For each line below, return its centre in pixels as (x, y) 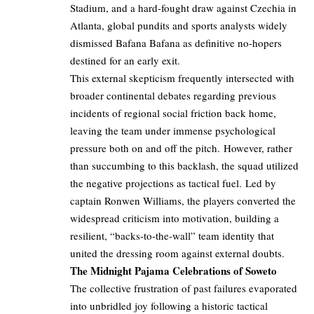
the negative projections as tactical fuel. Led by (173, 183)
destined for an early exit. (125, 61)
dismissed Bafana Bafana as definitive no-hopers (176, 43)
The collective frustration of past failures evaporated (184, 288)
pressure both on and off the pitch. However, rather (181, 148)
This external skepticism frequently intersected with (182, 78)
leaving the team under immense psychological (173, 131)
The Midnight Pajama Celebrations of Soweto (173, 271)
